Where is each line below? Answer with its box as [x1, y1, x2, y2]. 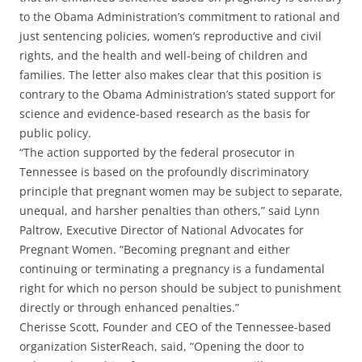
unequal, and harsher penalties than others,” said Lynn [19, 203, 320, 219]
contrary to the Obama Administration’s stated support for [19, 86, 335, 103]
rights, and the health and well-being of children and [19, 48, 308, 64]
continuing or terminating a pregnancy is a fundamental [19, 261, 325, 277]
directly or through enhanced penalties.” [19, 300, 239, 316]
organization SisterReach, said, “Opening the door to [19, 339, 304, 355]
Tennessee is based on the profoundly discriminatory [19, 164, 309, 180]
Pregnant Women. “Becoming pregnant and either [19, 242, 290, 258]
